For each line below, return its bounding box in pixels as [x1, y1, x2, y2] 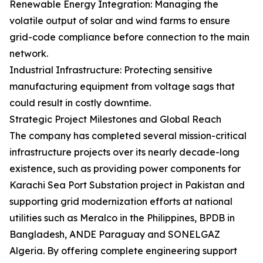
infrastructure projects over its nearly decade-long [9, 146, 240, 158]
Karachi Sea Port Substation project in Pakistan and [9, 179, 245, 191]
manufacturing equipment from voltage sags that [9, 80, 235, 92]
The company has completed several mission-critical [9, 130, 247, 141]
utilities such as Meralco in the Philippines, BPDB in [9, 212, 235, 224]
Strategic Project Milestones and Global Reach [9, 113, 221, 125]
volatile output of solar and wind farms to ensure [9, 15, 230, 26]
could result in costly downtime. [9, 97, 151, 109]
